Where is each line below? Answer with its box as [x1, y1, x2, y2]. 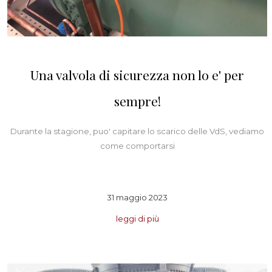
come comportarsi [100, 141, 175, 151]
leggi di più [115, 213, 159, 223]
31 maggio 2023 [107, 192, 168, 202]
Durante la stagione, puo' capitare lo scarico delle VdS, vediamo [10, 126, 264, 137]
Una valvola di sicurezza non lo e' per [30, 66, 244, 84]
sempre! [114, 92, 161, 110]
